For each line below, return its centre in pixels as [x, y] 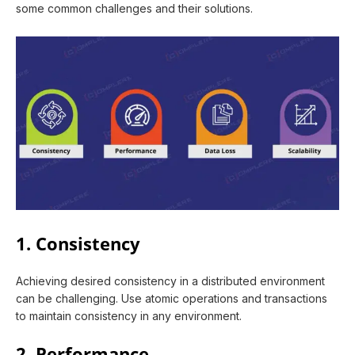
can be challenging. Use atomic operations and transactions [172, 299]
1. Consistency [78, 244]
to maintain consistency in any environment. [130, 316]
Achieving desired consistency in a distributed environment [170, 281]
